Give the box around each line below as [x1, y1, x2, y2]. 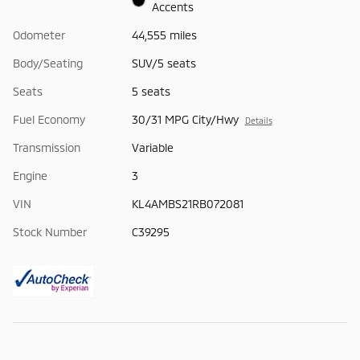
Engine [13, 169, 47, 183]
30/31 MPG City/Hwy [131, 112, 239, 127]
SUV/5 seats [131, 56, 196, 71]
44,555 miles [131, 28, 197, 43]
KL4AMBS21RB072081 [131, 197, 243, 211]
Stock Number [13, 225, 87, 239]
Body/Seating [13, 56, 83, 71]
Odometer [13, 28, 65, 43]
